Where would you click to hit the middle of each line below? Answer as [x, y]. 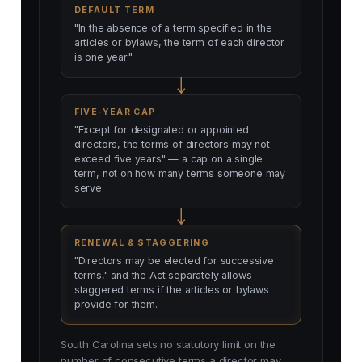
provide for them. [116, 305]
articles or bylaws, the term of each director [179, 43]
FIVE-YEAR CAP [115, 112]
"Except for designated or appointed [161, 130]
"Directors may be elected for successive [174, 261]
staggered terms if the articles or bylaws [171, 290]
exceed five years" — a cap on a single [168, 159]
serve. [89, 188]
